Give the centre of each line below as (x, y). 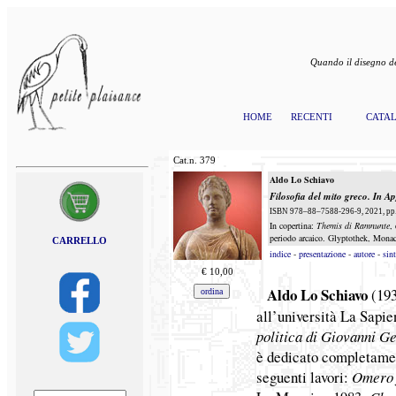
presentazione (322, 254)
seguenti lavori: (304, 377)
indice (280, 254)
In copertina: (293, 225)
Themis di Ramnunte (353, 225)
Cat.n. (187, 160)
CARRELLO (80, 240)
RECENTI (311, 117)
